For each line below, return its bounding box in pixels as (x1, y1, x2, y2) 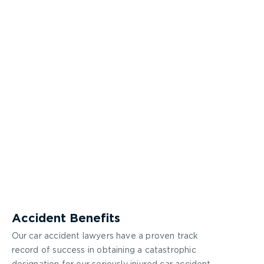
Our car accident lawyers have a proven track (11, 232, 199, 240)
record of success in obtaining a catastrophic (11, 246, 196, 255)
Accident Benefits (11, 213, 120, 225)
